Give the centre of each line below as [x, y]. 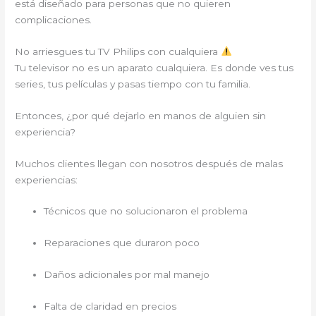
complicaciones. [54, 19]
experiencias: [47, 180]
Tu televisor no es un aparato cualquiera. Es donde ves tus [154, 67]
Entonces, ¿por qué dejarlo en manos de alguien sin [141, 115]
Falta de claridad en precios [110, 306]
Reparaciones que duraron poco [122, 243]
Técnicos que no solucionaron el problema [146, 211]
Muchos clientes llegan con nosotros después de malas [149, 163]
